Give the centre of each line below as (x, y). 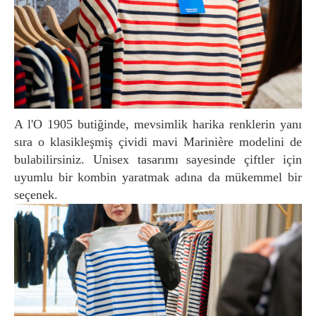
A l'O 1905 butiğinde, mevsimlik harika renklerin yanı (18, 124)
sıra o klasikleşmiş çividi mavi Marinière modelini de (158, 142)
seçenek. (36, 195)
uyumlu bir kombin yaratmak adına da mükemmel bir (158, 177)
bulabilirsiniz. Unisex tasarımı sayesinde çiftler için (158, 160)
